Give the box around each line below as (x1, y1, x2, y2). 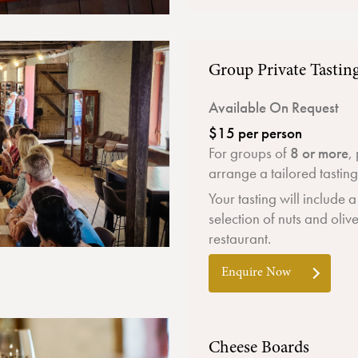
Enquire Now (221, 266, 294, 279)
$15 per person (209, 123, 305, 143)
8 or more (290, 143, 348, 163)
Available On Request (209, 97, 342, 117)
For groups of (209, 143, 290, 163)
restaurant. (209, 229, 271, 249)
